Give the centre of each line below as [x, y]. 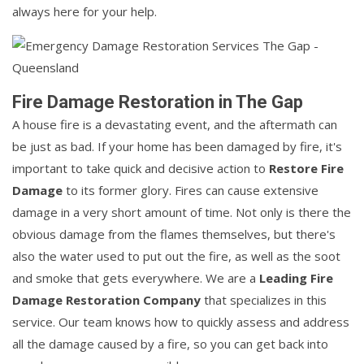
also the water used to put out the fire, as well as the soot [176, 256]
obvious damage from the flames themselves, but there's [174, 234]
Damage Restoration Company [106, 300]
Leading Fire [296, 278]
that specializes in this [264, 300]
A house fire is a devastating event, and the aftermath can [175, 125]
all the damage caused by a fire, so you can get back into [170, 344]
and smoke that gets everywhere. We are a [136, 278]
